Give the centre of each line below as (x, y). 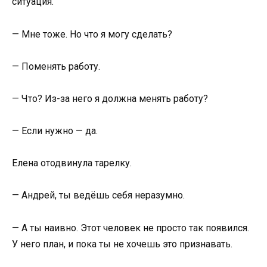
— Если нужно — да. (55, 131)
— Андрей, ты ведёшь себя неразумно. (98, 195)
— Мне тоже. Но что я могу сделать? (92, 34)
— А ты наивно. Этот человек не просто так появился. (131, 228)
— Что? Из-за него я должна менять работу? (110, 98)
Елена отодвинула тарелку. (72, 163)
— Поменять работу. (56, 66)
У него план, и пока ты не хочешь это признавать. (122, 244)
